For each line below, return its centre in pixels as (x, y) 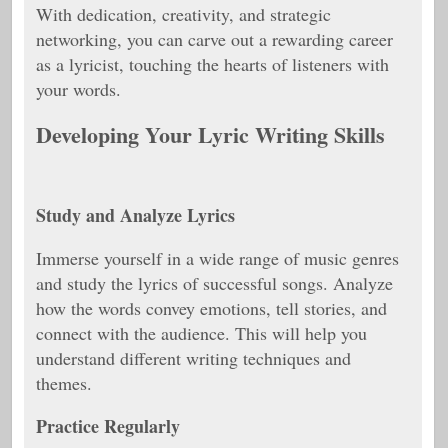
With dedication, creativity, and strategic (183, 14)
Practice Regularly (108, 426)
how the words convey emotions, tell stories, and (211, 308)
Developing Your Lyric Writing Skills (210, 134)
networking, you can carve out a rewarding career (214, 39)
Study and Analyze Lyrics (135, 215)
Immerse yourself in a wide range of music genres (217, 258)
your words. (78, 89)
